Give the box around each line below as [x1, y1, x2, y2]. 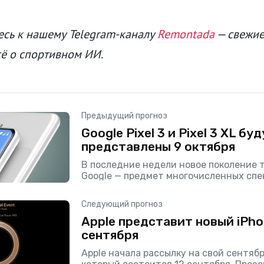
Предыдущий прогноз [81, 110, 167, 121]
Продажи [81, 203, 124, 215]
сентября [81, 227, 138, 242]
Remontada [157, 26, 214, 42]
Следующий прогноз [81, 199, 163, 209]
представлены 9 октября [81, 138, 235, 154]
